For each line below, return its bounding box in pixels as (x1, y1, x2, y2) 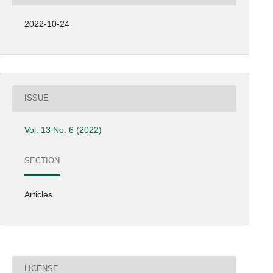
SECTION (24, 156, 60, 166)
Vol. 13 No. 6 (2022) (24, 124, 102, 135)
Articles (24, 189, 53, 199)
